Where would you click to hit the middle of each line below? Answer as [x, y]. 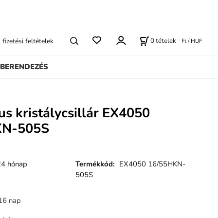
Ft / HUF [192, 41]
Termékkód [94, 164]
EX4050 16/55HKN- [153, 164]
